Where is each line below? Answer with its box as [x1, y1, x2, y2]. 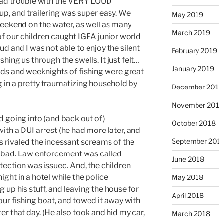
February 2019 [171, 46, 217, 55]
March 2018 [171, 209, 210, 218]
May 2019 [171, 10, 203, 19]
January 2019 [171, 65, 214, 73]
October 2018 [171, 119, 216, 128]
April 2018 [171, 191, 204, 200]
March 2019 [171, 28, 210, 37]
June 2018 [171, 155, 204, 164]
